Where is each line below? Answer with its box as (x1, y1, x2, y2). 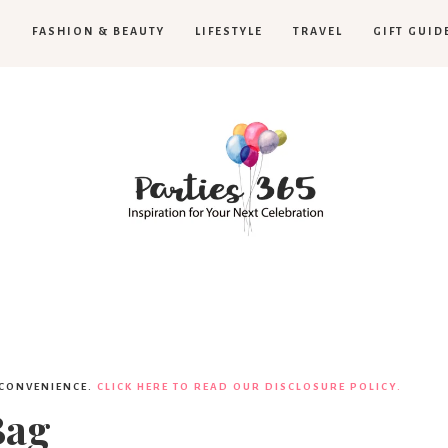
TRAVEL (293, 25, 343, 37)
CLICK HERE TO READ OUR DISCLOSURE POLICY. (97, 380, 402, 392)
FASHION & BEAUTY (32, 25, 165, 37)
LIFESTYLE (195, 25, 263, 37)
